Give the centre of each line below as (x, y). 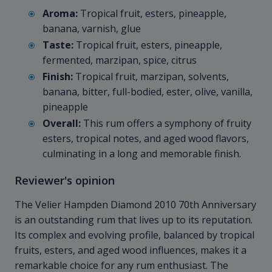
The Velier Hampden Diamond (84, 205)
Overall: (62, 124)
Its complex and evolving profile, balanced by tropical (134, 235)
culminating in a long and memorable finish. (142, 154)
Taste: (58, 45)
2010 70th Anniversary (205, 205)
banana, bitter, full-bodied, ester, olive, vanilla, (148, 92)
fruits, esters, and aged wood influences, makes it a (131, 250)
